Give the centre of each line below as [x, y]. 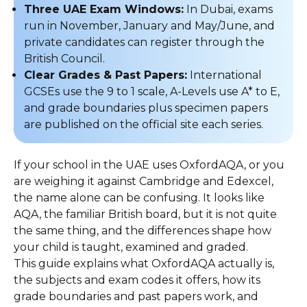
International [224, 75]
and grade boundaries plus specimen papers [146, 108]
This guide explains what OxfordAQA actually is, [144, 263]
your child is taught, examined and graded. [131, 247]
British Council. [64, 59]
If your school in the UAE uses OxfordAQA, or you [149, 165]
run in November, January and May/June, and [149, 26]
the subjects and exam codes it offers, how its [137, 280]
